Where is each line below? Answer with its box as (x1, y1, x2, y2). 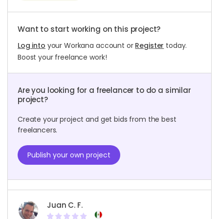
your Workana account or (45, 41, 135, 50)
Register (135, 41, 164, 50)
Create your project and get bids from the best (18, 114, 176, 124)
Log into (18, 41, 45, 50)
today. (164, 41, 187, 50)
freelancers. (18, 125, 58, 135)
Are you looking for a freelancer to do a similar (18, 85, 191, 95)
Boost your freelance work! (18, 52, 107, 62)
